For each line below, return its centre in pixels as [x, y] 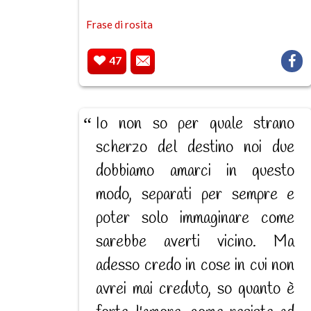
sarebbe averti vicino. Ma [195, 243]
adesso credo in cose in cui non [195, 266]
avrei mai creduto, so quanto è [195, 290]
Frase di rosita [120, 25]
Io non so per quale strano [195, 125]
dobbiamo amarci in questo [195, 172]
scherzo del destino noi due [195, 148]
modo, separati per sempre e [195, 195]
